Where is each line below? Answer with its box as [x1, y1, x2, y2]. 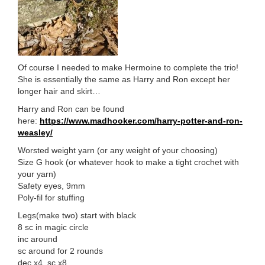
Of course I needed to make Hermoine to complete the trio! [18, 63, 238, 73]
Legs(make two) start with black [18, 211, 136, 221]
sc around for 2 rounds [18, 246, 103, 256]
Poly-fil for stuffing [18, 193, 85, 203]
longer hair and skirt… [18, 86, 101, 96]
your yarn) [18, 169, 56, 179]
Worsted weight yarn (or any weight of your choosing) [18, 146, 218, 156]
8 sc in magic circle [18, 222, 89, 232]
